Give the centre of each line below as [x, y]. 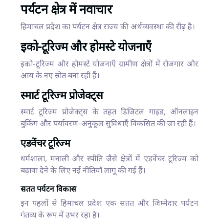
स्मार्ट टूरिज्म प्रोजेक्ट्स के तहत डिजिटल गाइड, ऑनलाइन [109, 112]
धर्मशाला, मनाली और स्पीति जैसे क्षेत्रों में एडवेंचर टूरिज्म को [109, 159]
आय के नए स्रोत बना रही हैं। [60, 76]
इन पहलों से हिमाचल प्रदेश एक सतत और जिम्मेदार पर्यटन [109, 204]
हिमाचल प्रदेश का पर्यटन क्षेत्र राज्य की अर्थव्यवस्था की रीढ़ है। [108, 27]
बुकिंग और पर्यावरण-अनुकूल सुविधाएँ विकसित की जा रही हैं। [108, 124]
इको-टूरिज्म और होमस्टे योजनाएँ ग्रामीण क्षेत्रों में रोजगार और [109, 65]
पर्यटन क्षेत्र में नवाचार [66, 10]
